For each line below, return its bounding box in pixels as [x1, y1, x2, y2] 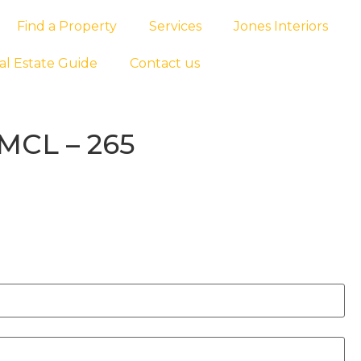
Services [148, 19, 201, 34]
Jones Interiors [233, 19, 328, 34]
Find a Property [16, 19, 117, 34]
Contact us [129, 56, 200, 71]
